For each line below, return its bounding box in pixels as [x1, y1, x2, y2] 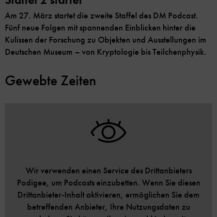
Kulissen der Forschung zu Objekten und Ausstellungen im [5, 34, 206, 45]
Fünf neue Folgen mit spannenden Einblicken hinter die [5, 22, 196, 33]
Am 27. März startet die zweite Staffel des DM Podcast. [5, 10, 198, 21]
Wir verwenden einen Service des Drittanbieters [25, 165, 192, 176]
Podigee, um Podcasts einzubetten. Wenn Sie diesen [16, 177, 201, 188]
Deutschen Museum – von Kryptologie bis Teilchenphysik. [5, 46, 206, 57]
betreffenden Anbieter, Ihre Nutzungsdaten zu [27, 201, 190, 212]
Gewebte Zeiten [5, 71, 96, 89]
